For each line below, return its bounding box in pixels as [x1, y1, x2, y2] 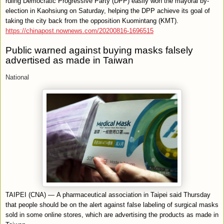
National [5, 73, 29, 81]
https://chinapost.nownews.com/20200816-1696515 [5, 26, 153, 34]
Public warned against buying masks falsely [5, 44, 193, 55]
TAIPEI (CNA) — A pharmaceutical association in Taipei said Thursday [5, 190, 210, 198]
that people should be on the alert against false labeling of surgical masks [5, 200, 218, 208]
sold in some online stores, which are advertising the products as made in [5, 210, 218, 218]
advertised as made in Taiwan [5, 54, 133, 65]
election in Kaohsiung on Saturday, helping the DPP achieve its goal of [5, 6, 210, 14]
